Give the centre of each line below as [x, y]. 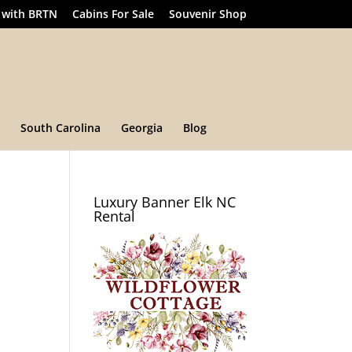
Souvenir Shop [207, 13]
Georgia [142, 128]
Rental [115, 216]
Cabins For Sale [113, 13]
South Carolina [60, 128]
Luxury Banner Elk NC [165, 202]
